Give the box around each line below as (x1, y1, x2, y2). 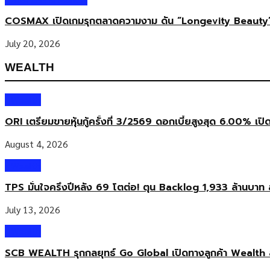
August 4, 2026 (5, 137, 68, 150)
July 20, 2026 (5, 37, 60, 50)
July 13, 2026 (5, 202, 60, 216)
